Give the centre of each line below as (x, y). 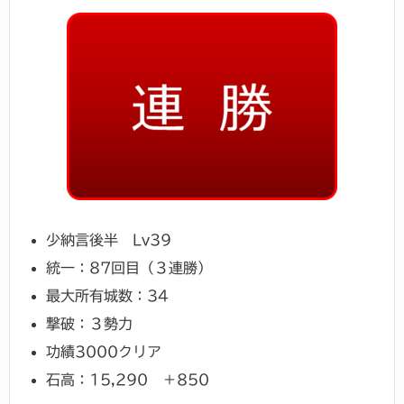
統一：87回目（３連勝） (129, 267)
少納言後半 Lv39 (109, 239)
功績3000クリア (104, 351)
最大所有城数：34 (107, 295)
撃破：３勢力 (89, 323)
